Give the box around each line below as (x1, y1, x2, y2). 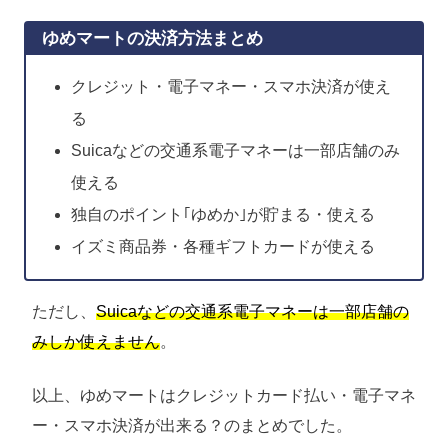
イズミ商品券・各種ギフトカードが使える (70, 238, 375, 256)
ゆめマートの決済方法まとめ (42, 29, 263, 49)
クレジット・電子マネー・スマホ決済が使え (70, 78, 391, 96)
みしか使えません (32, 333, 160, 351)
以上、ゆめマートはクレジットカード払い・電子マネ (32, 387, 416, 405)
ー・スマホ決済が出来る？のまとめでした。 (32, 417, 352, 435)
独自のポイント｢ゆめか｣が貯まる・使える (70, 206, 375, 224)
